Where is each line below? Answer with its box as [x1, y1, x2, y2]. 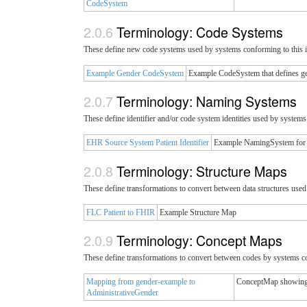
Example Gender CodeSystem [86, 68, 184, 78]
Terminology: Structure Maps [116, 160, 291, 181]
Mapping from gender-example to [86, 277, 195, 287]
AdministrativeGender [86, 288, 158, 298]
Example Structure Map [160, 207, 236, 217]
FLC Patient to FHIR [86, 207, 155, 217]
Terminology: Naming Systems [116, 91, 300, 112]
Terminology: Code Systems [116, 22, 286, 42]
